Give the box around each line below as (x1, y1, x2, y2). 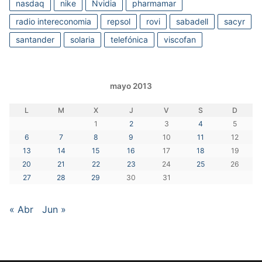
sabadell (176, 16, 208, 26)
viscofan (164, 34, 196, 44)
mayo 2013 (110, 81, 152, 91)
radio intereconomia (16, 16, 91, 26)
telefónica (111, 34, 148, 44)
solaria (70, 34, 95, 44)
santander (16, 34, 54, 44)
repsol (107, 16, 130, 26)
